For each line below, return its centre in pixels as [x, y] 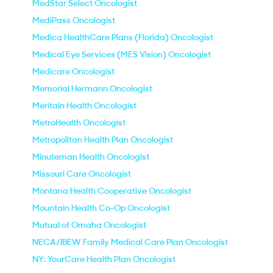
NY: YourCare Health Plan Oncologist [104, 259]
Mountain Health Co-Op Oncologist [101, 208]
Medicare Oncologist [73, 71]
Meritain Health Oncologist [84, 105]
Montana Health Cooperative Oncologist [112, 191]
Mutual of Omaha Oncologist [89, 225]
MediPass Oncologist [74, 20]
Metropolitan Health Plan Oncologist [103, 140]
